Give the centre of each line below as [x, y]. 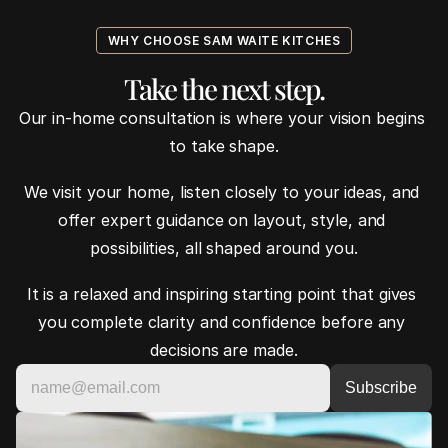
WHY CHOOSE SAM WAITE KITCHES [224, 40]
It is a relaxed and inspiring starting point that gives [221, 293]
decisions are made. [224, 349]
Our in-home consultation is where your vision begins [221, 117]
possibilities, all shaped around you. [224, 247]
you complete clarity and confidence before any [221, 321]
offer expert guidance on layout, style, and [221, 219]
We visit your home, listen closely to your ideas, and [221, 191]
